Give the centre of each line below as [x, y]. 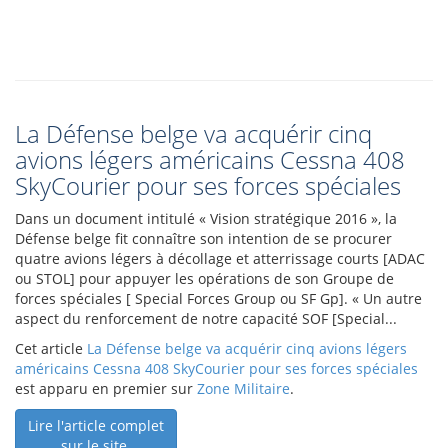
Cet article [51, 348]
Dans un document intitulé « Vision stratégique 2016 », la [206, 218]
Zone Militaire [243, 388]
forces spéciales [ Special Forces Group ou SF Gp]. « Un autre [218, 298]
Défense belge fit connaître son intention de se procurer [203, 238]
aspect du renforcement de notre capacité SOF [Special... [206, 318]
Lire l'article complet [96, 425]
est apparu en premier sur [106, 388]
